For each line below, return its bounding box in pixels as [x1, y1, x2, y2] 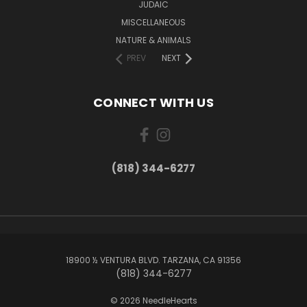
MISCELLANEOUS [121, 16, 186, 28]
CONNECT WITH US [93, 93, 214, 111]
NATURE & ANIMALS [116, 34, 191, 46]
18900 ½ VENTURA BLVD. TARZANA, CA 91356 [66, 254, 241, 266]
